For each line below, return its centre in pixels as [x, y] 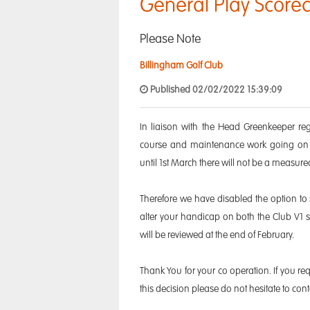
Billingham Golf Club [181, 66]
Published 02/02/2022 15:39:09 [215, 90]
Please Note [170, 39]
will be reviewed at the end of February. [217, 235]
